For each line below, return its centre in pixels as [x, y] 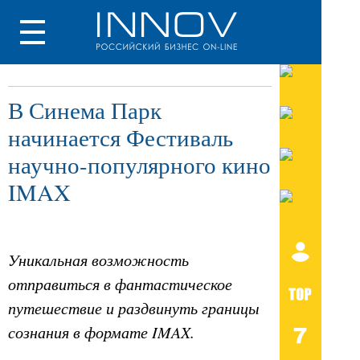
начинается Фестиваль [121, 137]
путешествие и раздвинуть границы [134, 308]
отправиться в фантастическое [120, 284]
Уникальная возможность [98, 260]
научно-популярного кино [139, 165]
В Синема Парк [85, 110]
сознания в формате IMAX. [101, 332]
